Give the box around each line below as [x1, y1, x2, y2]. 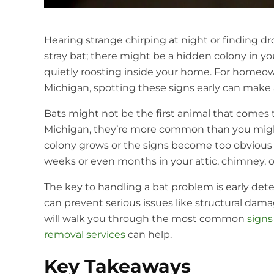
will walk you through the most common [44, 213, 247, 225]
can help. [125, 229, 172, 241]
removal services [44, 229, 125, 241]
